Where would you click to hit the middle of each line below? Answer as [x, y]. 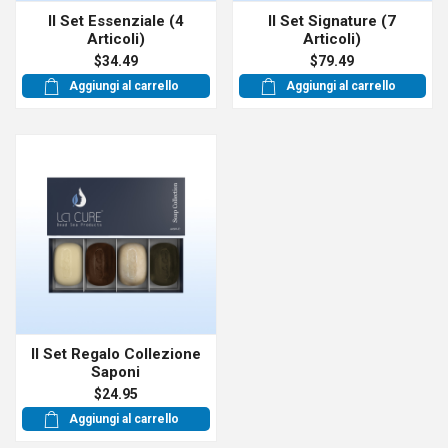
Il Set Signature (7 [332, 20]
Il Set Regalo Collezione [115, 354]
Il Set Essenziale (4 [115, 20]
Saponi [116, 372]
